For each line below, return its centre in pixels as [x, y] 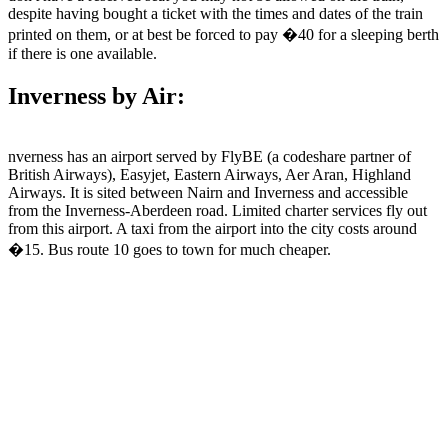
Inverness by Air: [96, 95]
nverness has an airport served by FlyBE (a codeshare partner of [209, 156]
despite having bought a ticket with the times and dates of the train [215, 13]
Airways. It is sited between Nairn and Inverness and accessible [208, 192]
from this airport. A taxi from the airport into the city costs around [212, 228]
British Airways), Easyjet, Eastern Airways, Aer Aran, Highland [209, 174]
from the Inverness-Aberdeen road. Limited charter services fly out [217, 210]
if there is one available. [82, 53]
